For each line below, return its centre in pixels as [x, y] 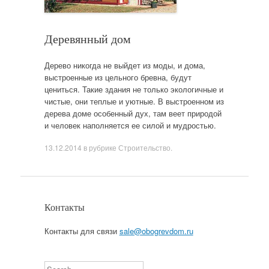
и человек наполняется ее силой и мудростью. [130, 125]
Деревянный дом [87, 39]
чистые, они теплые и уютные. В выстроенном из [134, 101]
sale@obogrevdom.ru [156, 231]
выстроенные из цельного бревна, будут [118, 77]
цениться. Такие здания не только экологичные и [134, 89]
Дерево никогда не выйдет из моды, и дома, [125, 65]
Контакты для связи [82, 231]
